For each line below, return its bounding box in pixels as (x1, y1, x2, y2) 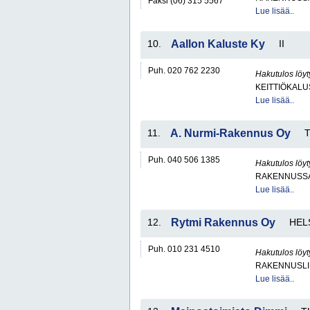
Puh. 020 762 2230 (148, 66, 220, 75)
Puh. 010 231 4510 (148, 244, 220, 254)
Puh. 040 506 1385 (148, 155, 220, 165)
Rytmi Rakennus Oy (171, 217, 275, 228)
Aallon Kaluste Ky (171, 38, 265, 50)
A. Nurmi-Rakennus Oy (170, 127, 291, 139)
